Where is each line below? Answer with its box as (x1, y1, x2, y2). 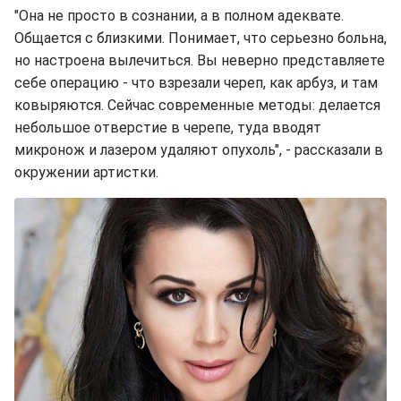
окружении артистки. (14, 163, 158, 181)
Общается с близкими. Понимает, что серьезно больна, (14, 29, 387, 47)
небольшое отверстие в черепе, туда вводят (14, 118, 321, 136)
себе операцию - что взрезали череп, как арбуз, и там (14, 73, 378, 91)
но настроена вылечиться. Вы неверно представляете (14, 51, 385, 69)
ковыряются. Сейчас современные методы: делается (14, 96, 380, 114)
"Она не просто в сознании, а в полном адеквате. (14, 6, 344, 24)
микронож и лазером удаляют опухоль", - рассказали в (14, 141, 383, 158)
